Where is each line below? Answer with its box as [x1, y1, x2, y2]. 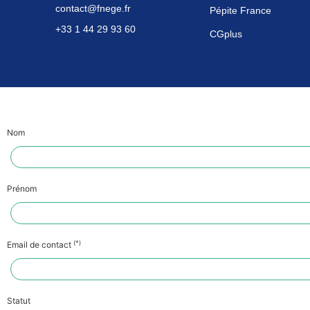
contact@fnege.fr [55, 3, 131, 15]
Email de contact [7, 239, 73, 250]
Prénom [7, 183, 37, 194]
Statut [7, 295, 30, 306]
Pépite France [209, 5, 271, 16]
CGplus [209, 28, 242, 39]
